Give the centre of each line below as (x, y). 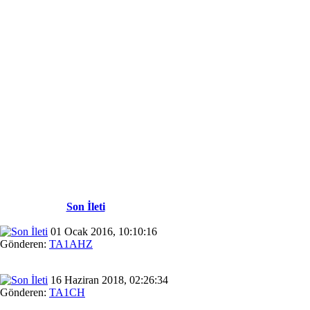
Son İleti (85, 206)
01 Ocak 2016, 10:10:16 (102, 231)
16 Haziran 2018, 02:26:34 (108, 280)
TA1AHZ (71, 244)
